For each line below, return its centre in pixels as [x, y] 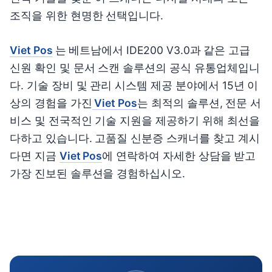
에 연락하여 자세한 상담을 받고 [179, 155]
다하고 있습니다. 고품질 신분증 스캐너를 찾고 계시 [135, 138]
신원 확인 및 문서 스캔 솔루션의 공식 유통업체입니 [135, 67]
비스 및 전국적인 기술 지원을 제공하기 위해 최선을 [135, 120]
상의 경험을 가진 [51, 103]
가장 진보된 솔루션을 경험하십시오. [98, 173]
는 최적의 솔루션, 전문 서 [199, 103]
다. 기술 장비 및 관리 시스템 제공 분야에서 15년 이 [134, 85]
